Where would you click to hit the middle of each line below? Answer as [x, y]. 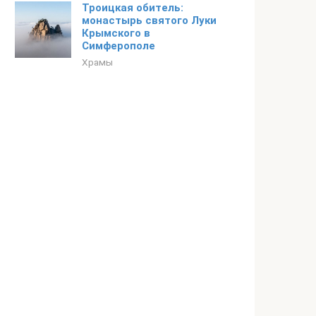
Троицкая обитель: [133, 8]
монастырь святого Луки [149, 20]
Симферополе [120, 46]
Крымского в [116, 33]
